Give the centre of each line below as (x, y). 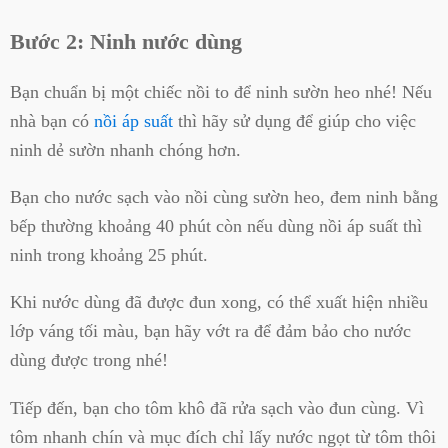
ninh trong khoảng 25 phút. (109, 255)
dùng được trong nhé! (89, 360)
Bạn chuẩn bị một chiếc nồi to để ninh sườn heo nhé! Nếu (221, 91)
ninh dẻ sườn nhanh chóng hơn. (125, 149)
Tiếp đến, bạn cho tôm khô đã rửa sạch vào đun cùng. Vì (217, 407)
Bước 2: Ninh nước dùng (126, 42)
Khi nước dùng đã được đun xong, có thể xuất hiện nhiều (219, 302)
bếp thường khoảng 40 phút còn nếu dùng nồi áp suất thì (216, 226)
